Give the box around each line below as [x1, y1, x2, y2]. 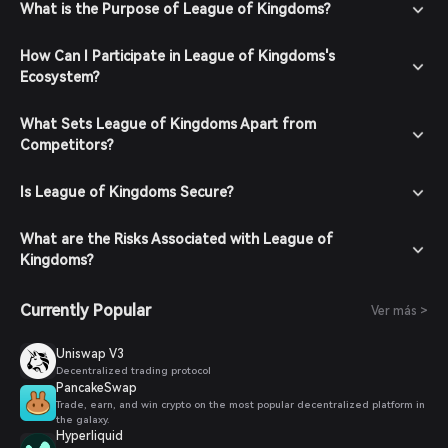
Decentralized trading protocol [56, 364, 211, 376]
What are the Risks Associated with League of [20, 231, 333, 247]
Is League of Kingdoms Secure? [20, 184, 234, 200]
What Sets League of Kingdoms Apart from [20, 116, 316, 132]
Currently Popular [20, 301, 151, 320]
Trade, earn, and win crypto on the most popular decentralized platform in [56, 399, 425, 410]
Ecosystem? [20, 69, 100, 85]
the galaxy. [56, 414, 109, 425]
